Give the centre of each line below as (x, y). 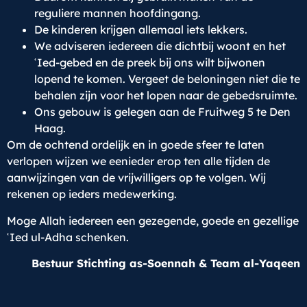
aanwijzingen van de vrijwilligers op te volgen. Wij (136, 178)
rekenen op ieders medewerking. (92, 194)
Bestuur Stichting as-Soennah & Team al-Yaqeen (166, 263)
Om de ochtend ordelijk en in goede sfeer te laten (136, 145)
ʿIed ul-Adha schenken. (68, 237)
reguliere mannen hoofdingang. (118, 13)
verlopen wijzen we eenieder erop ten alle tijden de (138, 161)
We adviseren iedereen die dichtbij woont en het (160, 46)
